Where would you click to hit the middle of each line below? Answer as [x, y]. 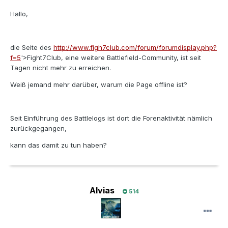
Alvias [102, 191]
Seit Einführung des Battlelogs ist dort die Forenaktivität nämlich [111, 118]
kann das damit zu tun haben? [59, 145]
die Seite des [32, 48]
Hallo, [19, 14]
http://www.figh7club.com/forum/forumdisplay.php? [135, 48]
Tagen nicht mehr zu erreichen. [61, 68]
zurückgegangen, [38, 129]
